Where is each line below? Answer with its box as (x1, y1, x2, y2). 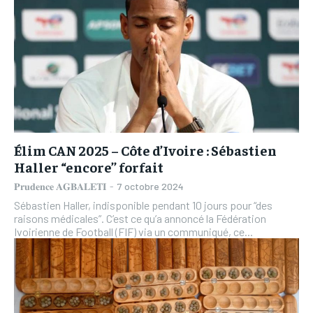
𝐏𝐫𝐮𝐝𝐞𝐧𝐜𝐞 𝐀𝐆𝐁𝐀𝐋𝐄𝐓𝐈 (14, 180, 106, 192)
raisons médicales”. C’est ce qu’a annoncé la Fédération (14, 211, 266, 225)
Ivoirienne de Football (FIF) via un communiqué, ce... (14, 224, 253, 238)
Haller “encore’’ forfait (14, 157, 163, 175)
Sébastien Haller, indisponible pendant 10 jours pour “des (14, 198, 272, 212)
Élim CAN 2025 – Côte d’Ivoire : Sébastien (14, 140, 277, 159)
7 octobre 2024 (117, 180, 184, 192)
